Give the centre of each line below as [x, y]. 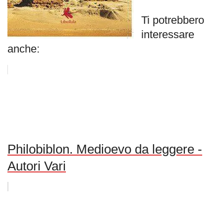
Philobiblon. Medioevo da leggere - [105, 149]
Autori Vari [37, 166]
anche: [24, 49]
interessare [168, 35]
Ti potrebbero [173, 20]
